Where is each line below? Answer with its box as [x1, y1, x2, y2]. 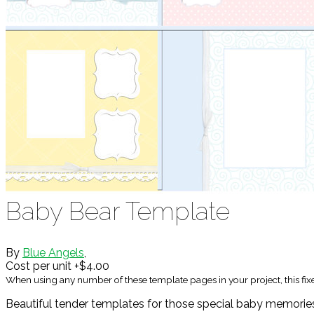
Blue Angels [22, 246, 84, 260]
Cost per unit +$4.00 [6, 259, 109, 273]
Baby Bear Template [6, 197, 230, 226]
